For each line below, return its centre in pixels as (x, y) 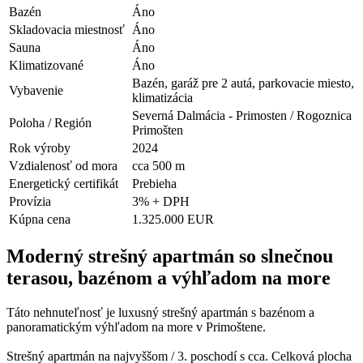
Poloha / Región (50, 122)
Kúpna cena (40, 219)
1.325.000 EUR (173, 219)
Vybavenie (36, 90)
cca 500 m (158, 165)
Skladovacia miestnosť (67, 29)
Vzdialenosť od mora (63, 165)
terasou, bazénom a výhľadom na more (169, 278)
